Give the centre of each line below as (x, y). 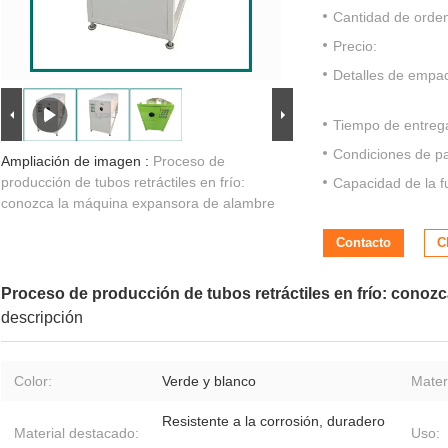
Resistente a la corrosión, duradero (273, 421)
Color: (33, 381)
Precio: (355, 46)
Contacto (363, 243)
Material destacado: (76, 433)
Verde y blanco (209, 381)
